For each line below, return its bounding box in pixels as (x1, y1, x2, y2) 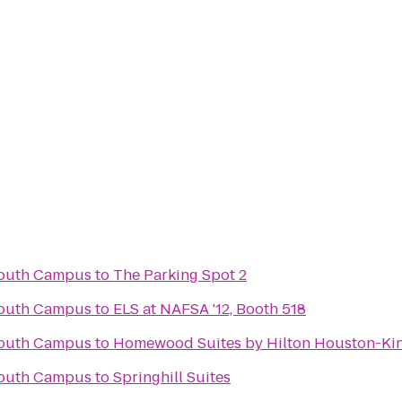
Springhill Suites (113, 367, 231, 388)
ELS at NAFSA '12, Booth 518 (113, 299, 306, 319)
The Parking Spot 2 (113, 265, 247, 285)
